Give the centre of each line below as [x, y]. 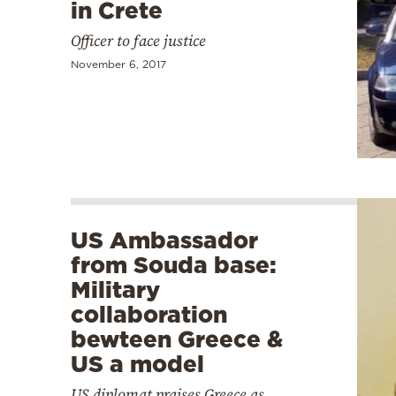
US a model [137, 363]
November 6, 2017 [118, 64]
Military [115, 289]
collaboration [149, 314]
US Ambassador [164, 240]
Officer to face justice [138, 40]
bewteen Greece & [177, 339]
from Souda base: [174, 264]
